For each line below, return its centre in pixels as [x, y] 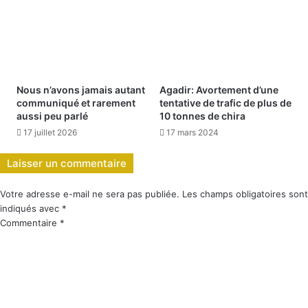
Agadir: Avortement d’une [219, 89]
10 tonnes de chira [202, 115]
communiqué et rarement [76, 102]
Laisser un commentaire [67, 163]
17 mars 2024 [192, 132]
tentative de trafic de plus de [225, 102]
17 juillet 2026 [50, 132]
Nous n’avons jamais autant [81, 89]
